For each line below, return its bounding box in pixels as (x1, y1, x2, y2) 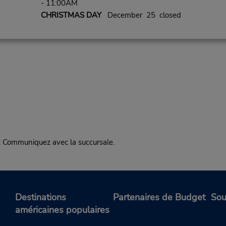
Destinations (15, 191, 66, 203)
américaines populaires (15, 203, 109, 216)
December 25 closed (101, 10, 181, 21)
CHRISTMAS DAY (40, 10, 101, 21)
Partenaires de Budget (113, 191, 205, 203)
